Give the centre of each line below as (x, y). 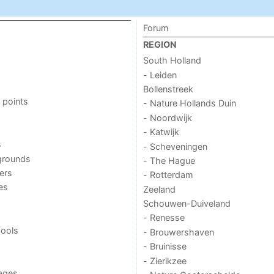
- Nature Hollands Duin (189, 103)
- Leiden (160, 75)
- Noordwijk (167, 117)
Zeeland (159, 189)
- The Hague (169, 160)
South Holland (172, 61)
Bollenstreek (168, 89)
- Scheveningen (175, 146)
